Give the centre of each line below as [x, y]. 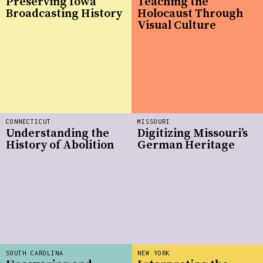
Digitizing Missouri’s [193, 133]
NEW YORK [154, 253]
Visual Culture [177, 25]
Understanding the [58, 133]
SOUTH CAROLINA [35, 253]
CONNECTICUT [28, 122]
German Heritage [186, 145]
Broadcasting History [64, 14]
